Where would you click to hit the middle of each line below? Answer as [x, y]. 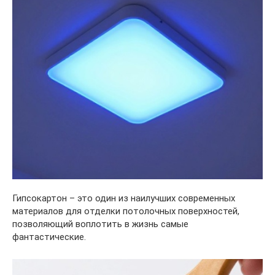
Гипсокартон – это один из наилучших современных [124, 198]
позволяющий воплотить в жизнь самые [100, 224]
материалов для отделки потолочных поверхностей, [126, 211]
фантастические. [49, 237]
